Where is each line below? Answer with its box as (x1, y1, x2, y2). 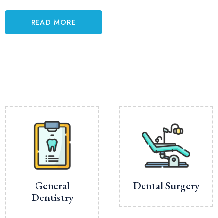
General (35, 178, 70, 193)
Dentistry (31, 190, 73, 204)
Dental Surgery (132, 178, 200, 193)
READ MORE (31, 17, 76, 27)
